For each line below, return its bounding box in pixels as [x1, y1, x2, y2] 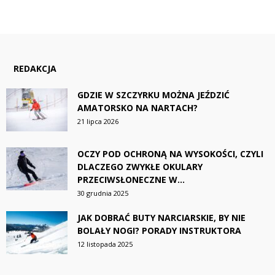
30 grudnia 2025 [77, 188, 128, 198]
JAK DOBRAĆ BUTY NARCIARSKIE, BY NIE [77, 211, 246, 223]
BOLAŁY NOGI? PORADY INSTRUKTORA [77, 224, 241, 236]
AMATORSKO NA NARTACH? [77, 101, 198, 114]
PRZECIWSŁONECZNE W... [77, 173, 185, 185]
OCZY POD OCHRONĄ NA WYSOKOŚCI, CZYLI [77, 147, 263, 160]
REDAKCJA [14, 62, 56, 74]
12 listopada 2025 [77, 239, 133, 249]
